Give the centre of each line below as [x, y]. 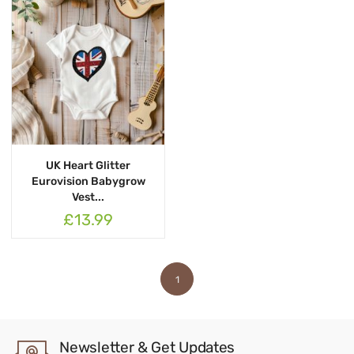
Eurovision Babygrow [88, 181]
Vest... [88, 197]
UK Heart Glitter [88, 165]
